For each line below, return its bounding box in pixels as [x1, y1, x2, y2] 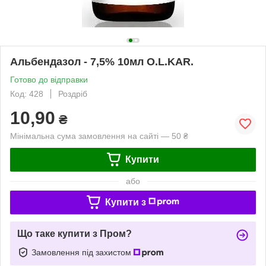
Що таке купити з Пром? [17, 228, 132, 239]
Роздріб [58, 88, 87, 99]
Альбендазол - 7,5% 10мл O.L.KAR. [10, 55, 194, 68]
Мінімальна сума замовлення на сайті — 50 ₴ [10, 131, 188, 141]
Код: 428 [10, 88, 43, 99]
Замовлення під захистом [31, 247, 134, 257]
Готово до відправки [10, 74, 88, 84]
